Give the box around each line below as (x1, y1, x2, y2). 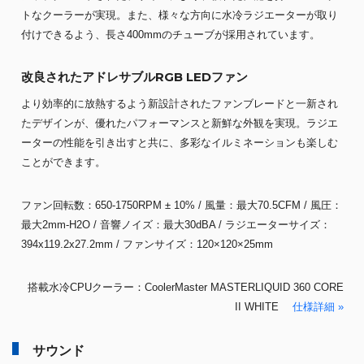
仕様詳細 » (292, 301, 344, 314)
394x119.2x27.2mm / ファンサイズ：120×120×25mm (20, 238, 273, 251)
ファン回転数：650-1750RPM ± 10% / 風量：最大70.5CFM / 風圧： (20, 199, 342, 212)
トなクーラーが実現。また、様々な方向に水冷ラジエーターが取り (20, 9, 338, 22)
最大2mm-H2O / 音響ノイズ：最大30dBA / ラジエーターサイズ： (20, 219, 331, 232)
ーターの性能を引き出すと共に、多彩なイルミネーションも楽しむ (20, 136, 338, 149)
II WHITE (234, 301, 292, 314)
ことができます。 (20, 156, 106, 169)
